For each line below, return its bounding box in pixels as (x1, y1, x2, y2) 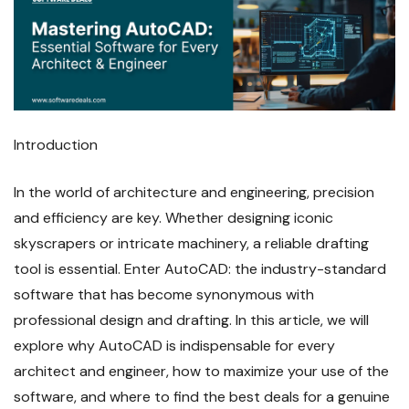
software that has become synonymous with (14, 285, 314, 305)
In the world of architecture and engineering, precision (14, 183, 374, 203)
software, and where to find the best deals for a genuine (14, 387, 390, 407)
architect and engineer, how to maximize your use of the (14, 362, 389, 382)
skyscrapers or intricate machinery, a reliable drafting (14, 234, 369, 254)
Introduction (14, 135, 98, 155)
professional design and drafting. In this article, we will (14, 310, 369, 330)
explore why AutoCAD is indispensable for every (14, 336, 335, 356)
